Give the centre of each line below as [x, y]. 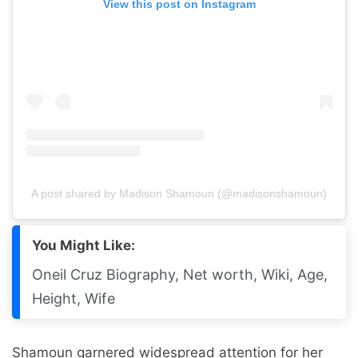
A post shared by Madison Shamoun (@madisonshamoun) [179, 194]
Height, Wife [74, 299]
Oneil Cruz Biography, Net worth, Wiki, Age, [180, 275]
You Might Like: [84, 246]
